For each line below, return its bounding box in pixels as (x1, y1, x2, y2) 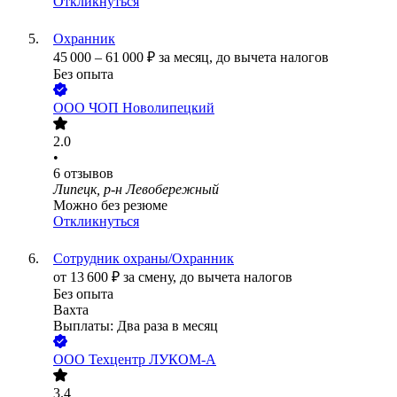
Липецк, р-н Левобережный (53, 182, 219, 198)
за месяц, (159, 50, 216, 66)
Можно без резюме (53, 198, 167, 214)
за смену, (123, 269, 180, 285)
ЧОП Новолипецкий (89, 100, 214, 116)
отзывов (64, 166, 113, 182)
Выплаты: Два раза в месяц (53, 318, 218, 334)
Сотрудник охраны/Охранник (53, 251, 234, 267)
